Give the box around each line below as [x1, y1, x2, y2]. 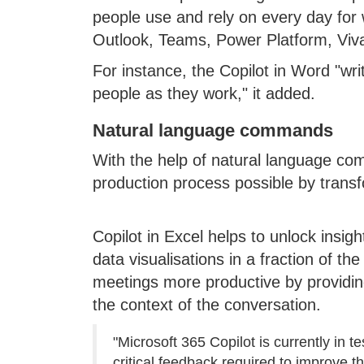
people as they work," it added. [92, 84, 315, 102]
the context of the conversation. [92, 295, 321, 314]
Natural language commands [92, 119, 333, 141]
